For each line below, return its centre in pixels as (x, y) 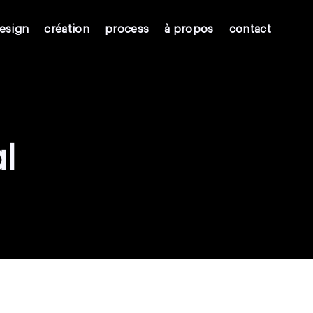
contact (250, 29)
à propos (189, 29)
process (127, 29)
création (67, 29)
